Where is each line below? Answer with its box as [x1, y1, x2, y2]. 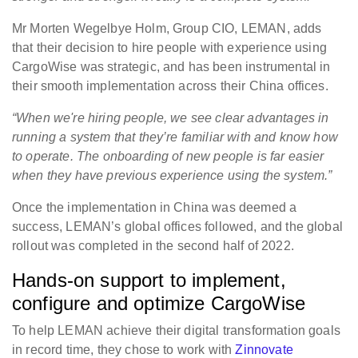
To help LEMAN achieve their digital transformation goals [12, 324, 340, 338]
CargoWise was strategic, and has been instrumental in [12, 60, 331, 74]
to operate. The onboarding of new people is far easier [12, 149, 324, 164]
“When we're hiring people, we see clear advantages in [12, 111, 329, 125]
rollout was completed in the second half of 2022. [12, 239, 298, 253]
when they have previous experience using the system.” [12, 169, 332, 183]
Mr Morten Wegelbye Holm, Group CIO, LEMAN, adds [12, 22, 322, 36]
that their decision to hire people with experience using [12, 41, 327, 55]
